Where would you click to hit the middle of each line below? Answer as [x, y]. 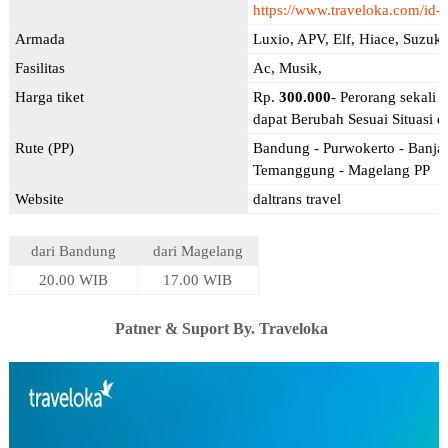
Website [39, 198]
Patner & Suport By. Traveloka [224, 328]
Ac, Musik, [289, 67]
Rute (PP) [44, 147]
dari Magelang [197, 251]
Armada [39, 38]
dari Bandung [73, 251]
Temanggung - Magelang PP [341, 169]
